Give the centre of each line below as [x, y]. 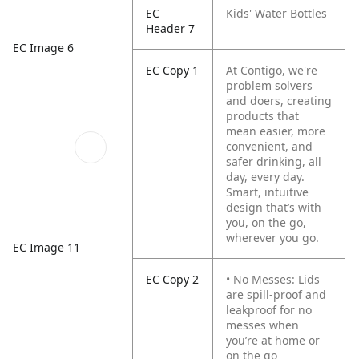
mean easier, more [276, 131]
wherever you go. [273, 238]
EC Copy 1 [173, 70]
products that [263, 116]
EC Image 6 [43, 48]
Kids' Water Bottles [277, 13]
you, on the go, [266, 222]
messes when [263, 325]
